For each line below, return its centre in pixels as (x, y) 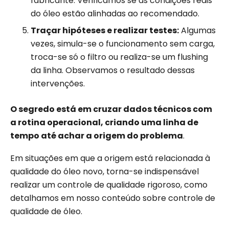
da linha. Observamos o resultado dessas (113, 71)
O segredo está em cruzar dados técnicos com (111, 109)
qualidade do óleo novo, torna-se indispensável (105, 172)
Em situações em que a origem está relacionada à (110, 158)
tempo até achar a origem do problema (97, 136)
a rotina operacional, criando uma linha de (104, 123)
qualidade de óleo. (46, 212)
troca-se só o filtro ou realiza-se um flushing (119, 57)
